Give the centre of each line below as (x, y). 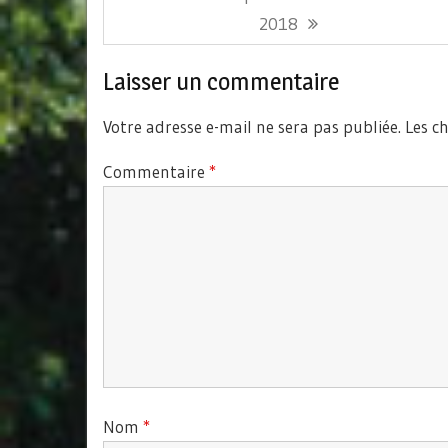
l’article (146, 39)
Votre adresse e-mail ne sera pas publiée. (252, 126)
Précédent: (174, 23)
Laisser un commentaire (221, 81)
